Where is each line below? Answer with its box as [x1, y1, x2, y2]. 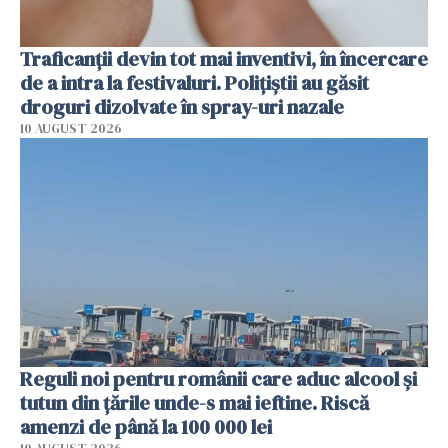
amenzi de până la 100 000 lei [20, 413, 272, 442]
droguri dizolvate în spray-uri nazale [20, 92, 344, 121]
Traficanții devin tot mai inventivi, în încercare [20, 44, 428, 73]
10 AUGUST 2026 [20, 119, 122, 137]
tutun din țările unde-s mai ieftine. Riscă [20, 389, 369, 418]
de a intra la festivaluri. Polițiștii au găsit [20, 68, 369, 97]
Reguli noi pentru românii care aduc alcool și [20, 365, 417, 394]
